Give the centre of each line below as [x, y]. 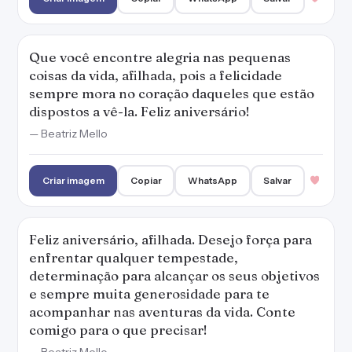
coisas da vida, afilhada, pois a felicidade [156, 75]
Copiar [146, 180]
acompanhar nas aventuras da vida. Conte [162, 312]
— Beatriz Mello [68, 134]
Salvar [278, 180]
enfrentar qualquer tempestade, [134, 257]
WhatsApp [213, 180]
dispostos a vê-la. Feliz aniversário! [139, 111]
